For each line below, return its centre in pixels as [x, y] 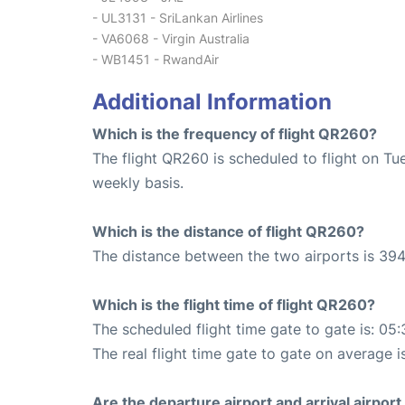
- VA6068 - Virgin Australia [171, 38]
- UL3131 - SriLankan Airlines [178, 17]
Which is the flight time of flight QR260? [234, 304]
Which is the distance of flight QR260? [228, 231]
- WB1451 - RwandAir [155, 59]
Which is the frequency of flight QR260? [235, 133]
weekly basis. [138, 182]
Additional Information [212, 101]
